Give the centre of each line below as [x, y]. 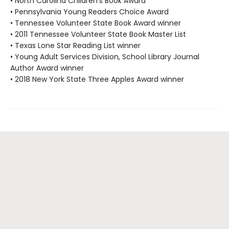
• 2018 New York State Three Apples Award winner [97, 79]
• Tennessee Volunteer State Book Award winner [96, 23]
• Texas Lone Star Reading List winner [75, 45]
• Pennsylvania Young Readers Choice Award [89, 12]
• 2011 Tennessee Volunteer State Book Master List [98, 34]
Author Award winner [47, 68]
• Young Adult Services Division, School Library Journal [105, 56]
